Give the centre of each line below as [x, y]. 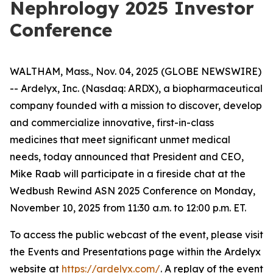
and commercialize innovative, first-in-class [112, 122]
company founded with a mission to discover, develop [136, 105]
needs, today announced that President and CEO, [127, 157]
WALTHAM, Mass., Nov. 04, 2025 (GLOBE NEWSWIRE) [136, 71]
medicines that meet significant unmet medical [120, 140]
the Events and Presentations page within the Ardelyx [135, 252]
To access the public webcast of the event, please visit [136, 235]
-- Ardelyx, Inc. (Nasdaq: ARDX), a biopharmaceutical [136, 88]
